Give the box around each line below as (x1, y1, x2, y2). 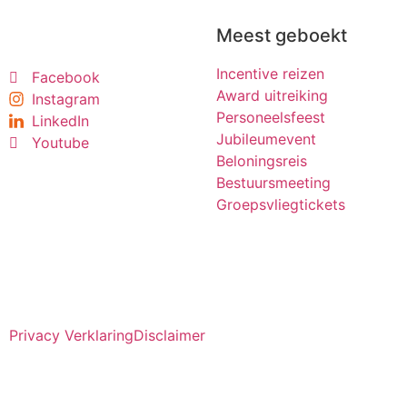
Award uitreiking (216, 86, 328, 105)
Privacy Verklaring (9, 326, 134, 345)
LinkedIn (32, 112, 89, 131)
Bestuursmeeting (216, 174, 331, 193)
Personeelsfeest (216, 108, 325, 127)
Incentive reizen (216, 65, 324, 84)
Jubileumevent (216, 130, 316, 149)
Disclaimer (134, 326, 205, 345)
